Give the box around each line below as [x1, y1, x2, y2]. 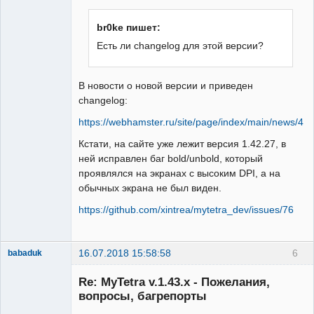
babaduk [8, 249, 42, 258]
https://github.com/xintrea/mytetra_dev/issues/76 [78, 204, 294, 216]
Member [8, 261, 39, 271]
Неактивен [18, 275, 63, 287]
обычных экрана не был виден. [78, 182, 221, 194]
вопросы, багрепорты [78, 289, 207, 303]
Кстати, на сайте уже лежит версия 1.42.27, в [78, 138, 286, 150]
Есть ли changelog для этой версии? [97, 39, 264, 51]
